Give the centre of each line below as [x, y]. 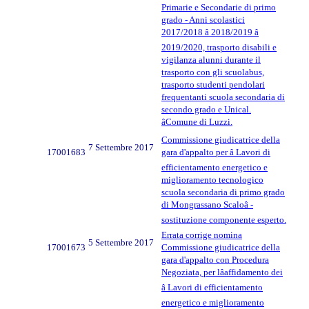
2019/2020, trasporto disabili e [219, 47]
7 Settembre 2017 [121, 147]
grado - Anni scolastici [203, 19]
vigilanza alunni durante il [211, 59]
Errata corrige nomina [202, 235]
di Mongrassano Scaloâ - [207, 204]
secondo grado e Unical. [206, 109]
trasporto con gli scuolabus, [213, 72]
